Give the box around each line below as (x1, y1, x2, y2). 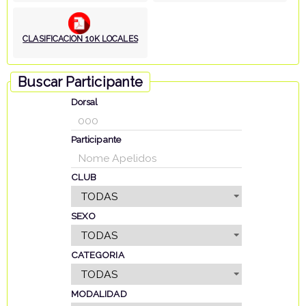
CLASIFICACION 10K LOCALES (23, 34, 138, 44)
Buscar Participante (18, 73, 143, 90)
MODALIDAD (70, 288, 127, 300)
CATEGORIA (70, 249, 124, 261)
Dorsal (70, 96, 98, 108)
